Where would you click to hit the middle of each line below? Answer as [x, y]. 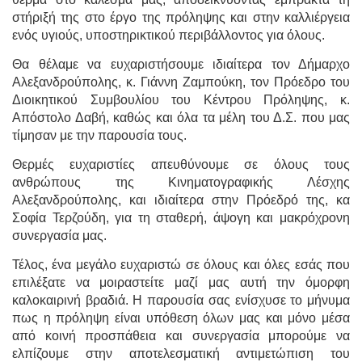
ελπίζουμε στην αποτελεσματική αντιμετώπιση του [181, 353]
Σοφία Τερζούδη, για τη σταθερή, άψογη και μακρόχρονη [181, 217]
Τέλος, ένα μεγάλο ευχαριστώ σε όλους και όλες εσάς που [181, 264]
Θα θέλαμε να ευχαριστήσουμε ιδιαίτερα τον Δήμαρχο [181, 64]
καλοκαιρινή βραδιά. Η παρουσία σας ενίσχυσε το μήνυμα [181, 300]
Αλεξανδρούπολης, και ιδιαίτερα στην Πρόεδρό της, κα [181, 200]
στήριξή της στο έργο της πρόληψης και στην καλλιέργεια [181, 17]
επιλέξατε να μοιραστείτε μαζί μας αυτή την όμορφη [181, 282]
